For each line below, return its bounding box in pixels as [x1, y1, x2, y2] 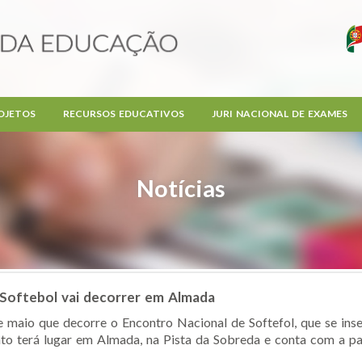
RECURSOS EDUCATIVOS [62, 107, 184, 120]
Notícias [137, 174, 225, 203]
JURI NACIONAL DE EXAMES [211, 107, 347, 120]
